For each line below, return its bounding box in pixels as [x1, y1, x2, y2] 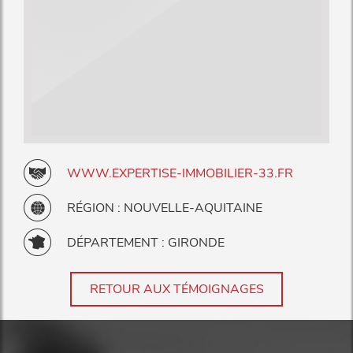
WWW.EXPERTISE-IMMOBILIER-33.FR [67, 164, 293, 182]
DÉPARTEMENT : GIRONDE [67, 233, 225, 251]
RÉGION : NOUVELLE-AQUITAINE [67, 199, 262, 217]
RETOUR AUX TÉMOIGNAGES [89, 280, 264, 298]
